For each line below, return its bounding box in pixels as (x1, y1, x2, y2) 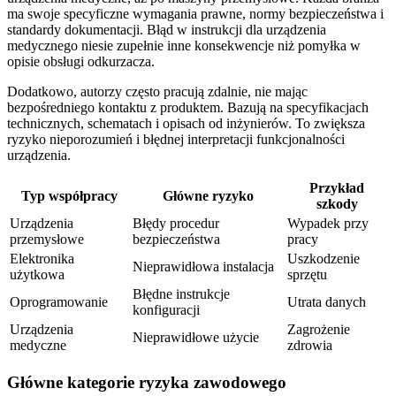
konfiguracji (133, 301, 200, 317)
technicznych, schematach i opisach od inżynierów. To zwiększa (7, 115, 365, 131)
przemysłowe (10, 231, 84, 247)
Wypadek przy (287, 215, 369, 231)
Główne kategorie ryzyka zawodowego (7, 372, 286, 392)
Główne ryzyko (163, 187, 254, 203)
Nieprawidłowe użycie (133, 329, 259, 345)
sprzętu (287, 266, 327, 282)
